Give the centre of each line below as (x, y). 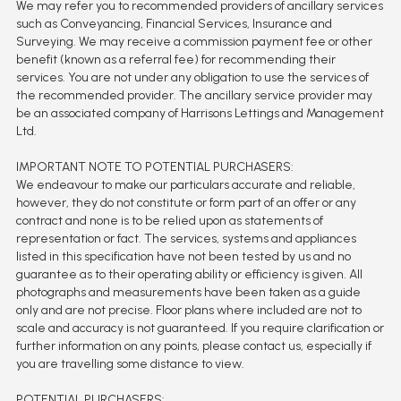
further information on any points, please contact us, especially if (193, 346)
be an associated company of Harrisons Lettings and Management (200, 114)
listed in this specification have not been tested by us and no (183, 257)
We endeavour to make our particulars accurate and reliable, (185, 185)
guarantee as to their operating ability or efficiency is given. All (189, 275)
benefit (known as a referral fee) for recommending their (175, 60)
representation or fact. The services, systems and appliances (186, 239)
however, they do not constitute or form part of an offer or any (186, 203)
